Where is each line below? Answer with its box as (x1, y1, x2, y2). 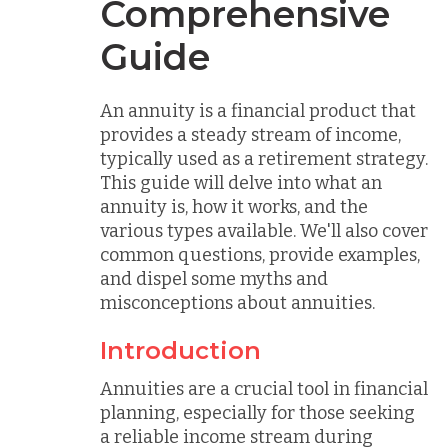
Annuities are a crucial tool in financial (100, 378, 428, 400)
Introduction (100, 336, 261, 365)
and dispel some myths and (100, 267, 328, 290)
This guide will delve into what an (100, 171, 382, 194)
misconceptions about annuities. (100, 291, 375, 314)
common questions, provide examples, (100, 243, 420, 266)
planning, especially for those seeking (100, 402, 415, 424)
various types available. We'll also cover (100, 219, 428, 242)
